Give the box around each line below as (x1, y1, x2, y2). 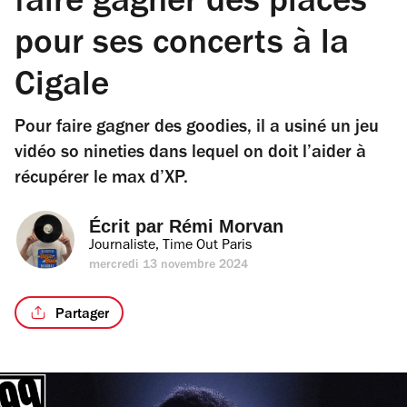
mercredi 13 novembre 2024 (89, 260, 249, 273)
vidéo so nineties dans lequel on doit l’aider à (15, 145, 366, 164)
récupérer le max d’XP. (15, 171, 188, 189)
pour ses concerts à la (15, 29, 349, 65)
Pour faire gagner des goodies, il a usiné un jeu (15, 120, 379, 138)
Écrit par (89, 216, 169, 236)
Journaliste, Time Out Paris (89, 239, 252, 253)
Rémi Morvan (169, 216, 283, 236)
